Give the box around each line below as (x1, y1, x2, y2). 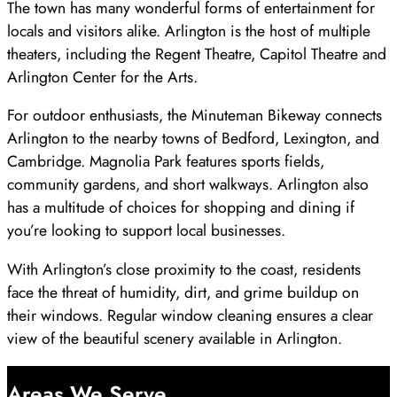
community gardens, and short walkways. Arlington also (7, 173, 369, 197)
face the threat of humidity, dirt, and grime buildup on (7, 280, 359, 304)
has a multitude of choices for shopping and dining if (7, 196, 354, 220)
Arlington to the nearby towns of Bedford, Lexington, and (7, 127, 379, 151)
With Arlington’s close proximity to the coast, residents (7, 257, 361, 281)
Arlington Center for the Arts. (7, 65, 198, 89)
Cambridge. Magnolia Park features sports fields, (7, 150, 324, 174)
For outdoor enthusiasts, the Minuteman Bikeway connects (7, 104, 382, 128)
